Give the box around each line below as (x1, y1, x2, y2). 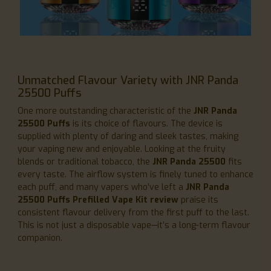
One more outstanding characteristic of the (18, 105, 194, 117)
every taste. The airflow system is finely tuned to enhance (18, 169, 253, 180)
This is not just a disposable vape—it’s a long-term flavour (18, 220, 250, 231)
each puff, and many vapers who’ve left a (18, 181, 186, 193)
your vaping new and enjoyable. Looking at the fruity (18, 143, 226, 155)
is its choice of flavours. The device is (70, 118, 223, 129)
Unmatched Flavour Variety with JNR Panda (18, 73, 238, 88)
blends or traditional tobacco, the (18, 156, 152, 168)
